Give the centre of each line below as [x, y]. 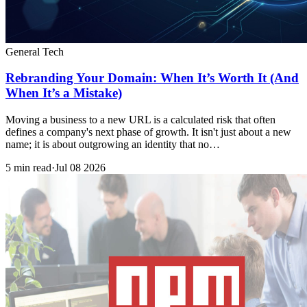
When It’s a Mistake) [64, 93]
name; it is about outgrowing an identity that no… [113, 145]
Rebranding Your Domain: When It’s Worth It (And [152, 78]
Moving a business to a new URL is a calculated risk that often [140, 120]
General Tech [35, 51]
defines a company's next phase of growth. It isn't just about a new [148, 132]
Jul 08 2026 [80, 168]
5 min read [28, 168]
